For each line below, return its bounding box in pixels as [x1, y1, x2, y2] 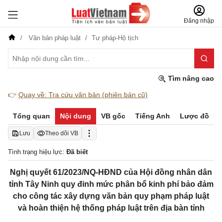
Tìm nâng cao [166, 74, 214, 82]
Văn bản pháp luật [27, 34, 83, 42]
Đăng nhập [184, 17, 214, 24]
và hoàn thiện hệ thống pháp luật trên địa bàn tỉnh [17, 204, 205, 212]
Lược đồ [180, 112, 209, 120]
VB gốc [101, 112, 125, 120]
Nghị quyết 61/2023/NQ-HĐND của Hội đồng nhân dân [10, 168, 212, 176]
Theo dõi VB [45, 130, 78, 137]
